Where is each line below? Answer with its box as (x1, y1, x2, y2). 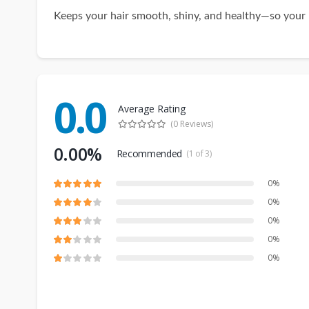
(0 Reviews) (170, 118, 213, 130)
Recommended (116, 147, 182, 161)
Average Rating (117, 102, 186, 116)
